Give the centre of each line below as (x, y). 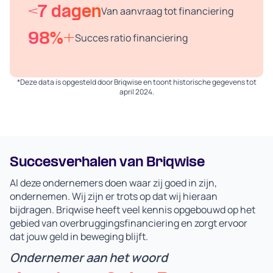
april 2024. (136, 92)
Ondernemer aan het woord (89, 258)
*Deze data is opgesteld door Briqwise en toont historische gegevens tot (136, 82)
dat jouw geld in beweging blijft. (81, 237)
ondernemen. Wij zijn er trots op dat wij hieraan (114, 197)
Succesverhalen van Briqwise (107, 163)
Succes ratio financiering (131, 38)
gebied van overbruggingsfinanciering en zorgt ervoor (129, 223)
